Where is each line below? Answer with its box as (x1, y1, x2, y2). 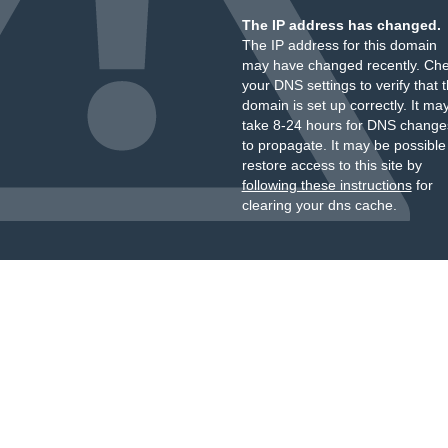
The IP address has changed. (241, 17, 441, 33)
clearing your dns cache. (241, 197, 397, 213)
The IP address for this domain (241, 37, 437, 53)
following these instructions (241, 177, 412, 193)
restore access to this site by (241, 157, 422, 173)
